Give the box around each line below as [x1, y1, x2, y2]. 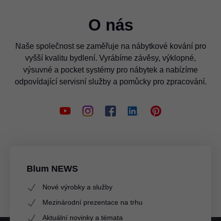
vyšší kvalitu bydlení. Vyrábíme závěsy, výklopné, [25, 54, 196, 62]
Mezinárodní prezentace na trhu [42, 198, 143, 206]
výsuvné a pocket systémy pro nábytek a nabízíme [23, 66, 198, 74]
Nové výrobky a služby [42, 183, 112, 191]
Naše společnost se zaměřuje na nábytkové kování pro [15, 42, 206, 50]
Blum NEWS [27, 164, 78, 174]
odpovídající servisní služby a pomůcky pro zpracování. [14, 77, 207, 86]
